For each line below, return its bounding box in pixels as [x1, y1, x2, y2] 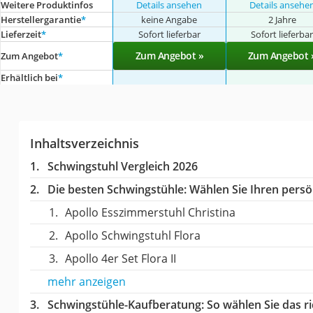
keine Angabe [141, 13, 198, 26]
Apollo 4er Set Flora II [64, 250, 176, 266]
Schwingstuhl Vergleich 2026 [47, 158, 198, 174]
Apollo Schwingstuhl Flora [64, 227, 201, 243]
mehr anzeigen [47, 273, 126, 289]
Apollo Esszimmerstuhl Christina [64, 204, 235, 220]
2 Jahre [268, 13, 296, 26]
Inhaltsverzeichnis [29, 134, 139, 152]
